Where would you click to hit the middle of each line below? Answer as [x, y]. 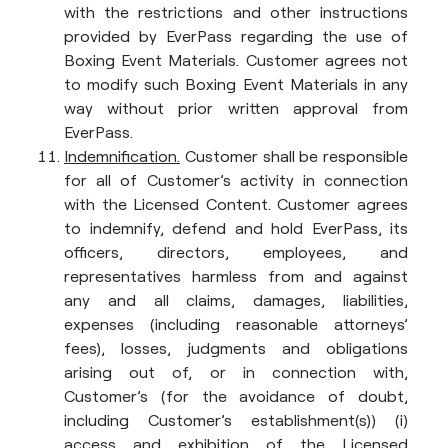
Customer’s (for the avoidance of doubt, [236, 396]
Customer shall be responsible [294, 156]
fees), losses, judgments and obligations [236, 348]
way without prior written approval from [236, 108]
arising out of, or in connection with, [236, 372]
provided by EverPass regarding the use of [236, 36]
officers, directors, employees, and [236, 252]
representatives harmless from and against [236, 276]
